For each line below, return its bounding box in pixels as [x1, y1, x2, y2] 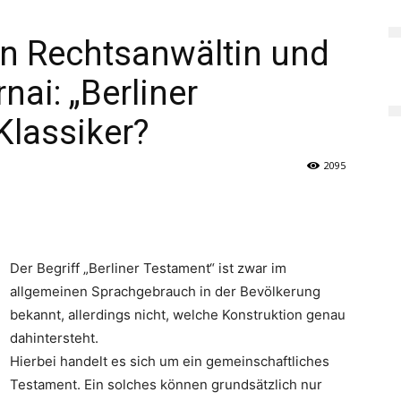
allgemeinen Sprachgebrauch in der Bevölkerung [10, 283, 320, 301]
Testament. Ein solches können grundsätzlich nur [10, 376, 322, 394]
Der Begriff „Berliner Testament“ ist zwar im [10, 260, 286, 277]
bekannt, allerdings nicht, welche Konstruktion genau [10, 306, 346, 324]
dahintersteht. [10, 329, 98, 347]
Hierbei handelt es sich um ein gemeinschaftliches [10, 353, 329, 371]
